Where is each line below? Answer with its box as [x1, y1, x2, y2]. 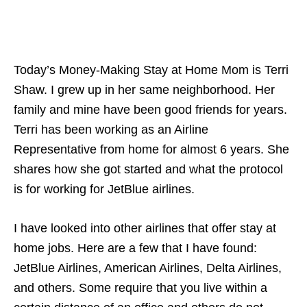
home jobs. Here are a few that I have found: [14, 241, 257, 255]
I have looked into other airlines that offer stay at [14, 221, 276, 235]
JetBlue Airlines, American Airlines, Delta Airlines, [14, 260, 282, 275]
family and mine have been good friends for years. [14, 102, 287, 116]
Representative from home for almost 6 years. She [14, 142, 289, 156]
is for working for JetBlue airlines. [14, 182, 195, 196]
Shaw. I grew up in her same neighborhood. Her [14, 82, 275, 97]
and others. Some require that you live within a [14, 280, 267, 295]
